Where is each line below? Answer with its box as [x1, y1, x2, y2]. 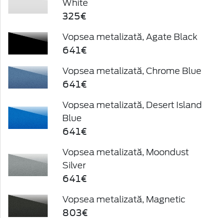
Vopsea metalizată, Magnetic [62, 194, 186, 204]
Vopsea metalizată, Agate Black [62, 31, 198, 42]
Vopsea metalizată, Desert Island [62, 99, 202, 110]
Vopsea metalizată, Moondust [62, 146, 189, 157]
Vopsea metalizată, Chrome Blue [62, 65, 202, 76]
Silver [62, 160, 86, 170]
